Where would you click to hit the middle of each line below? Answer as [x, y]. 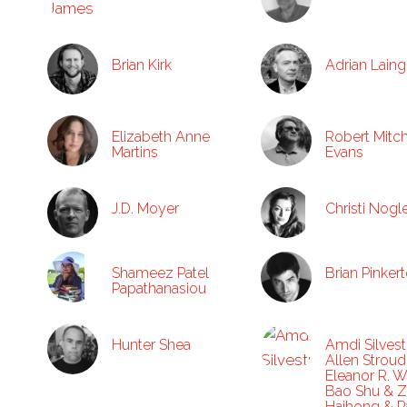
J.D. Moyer [145, 208]
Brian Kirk [142, 65]
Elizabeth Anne [161, 137]
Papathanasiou [159, 288]
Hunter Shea [151, 345]
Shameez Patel [160, 273]
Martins [135, 152]
